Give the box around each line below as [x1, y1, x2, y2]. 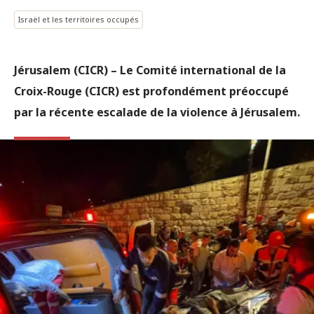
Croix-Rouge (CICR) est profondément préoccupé [14, 83, 289, 99]
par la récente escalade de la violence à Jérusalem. [14, 104, 300, 120]
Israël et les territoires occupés [18, 14, 139, 25]
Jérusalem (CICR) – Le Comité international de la [14, 62, 286, 78]
